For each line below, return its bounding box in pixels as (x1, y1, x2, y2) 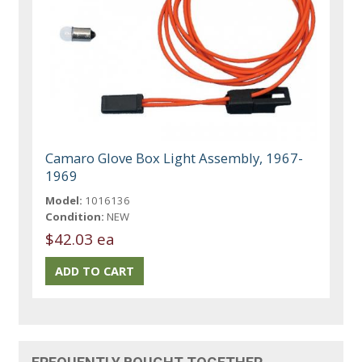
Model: (45, 192, 83, 208)
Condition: (45, 208, 105, 224)
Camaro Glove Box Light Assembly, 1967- (45, 148, 304, 167)
